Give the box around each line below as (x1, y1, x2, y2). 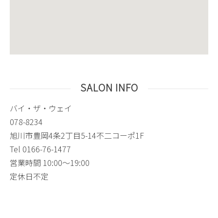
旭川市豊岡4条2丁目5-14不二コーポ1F (10, 129, 144, 142)
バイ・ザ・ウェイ (10, 102, 72, 114)
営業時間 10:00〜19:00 (10, 157, 90, 169)
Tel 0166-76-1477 (10, 143, 71, 155)
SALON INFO (80, 80, 138, 95)
